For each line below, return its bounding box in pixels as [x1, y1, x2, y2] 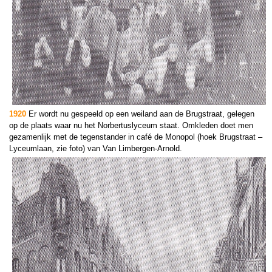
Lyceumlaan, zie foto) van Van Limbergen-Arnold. [9, 144, 182, 153]
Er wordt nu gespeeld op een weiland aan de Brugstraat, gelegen [29, 109, 254, 118]
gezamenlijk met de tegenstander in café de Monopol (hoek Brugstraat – [9, 132, 262, 141]
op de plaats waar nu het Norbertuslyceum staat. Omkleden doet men [9, 121, 253, 130]
